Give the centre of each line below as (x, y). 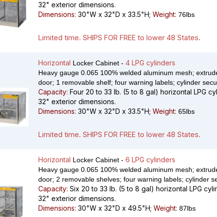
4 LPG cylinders (150, 63)
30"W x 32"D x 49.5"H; (115, 208)
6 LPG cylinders (150, 160)
